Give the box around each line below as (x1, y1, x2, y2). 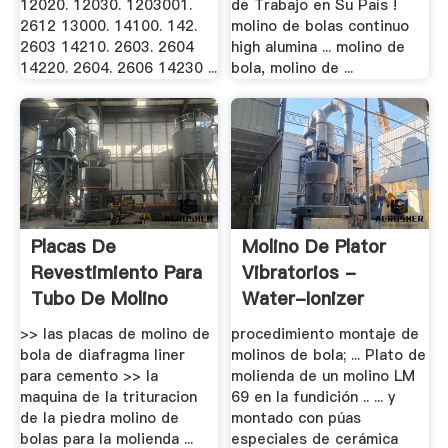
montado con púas (231, 407, 362, 428)
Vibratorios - (242, 260, 357, 286)
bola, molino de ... (231, 57, 354, 78)
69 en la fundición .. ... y (231, 386, 396, 407)
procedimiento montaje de (231, 323, 420, 344)
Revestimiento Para (30, 260, 202, 286)
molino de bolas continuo (231, 15, 410, 36)
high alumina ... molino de (231, 36, 406, 57)
